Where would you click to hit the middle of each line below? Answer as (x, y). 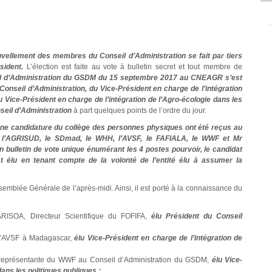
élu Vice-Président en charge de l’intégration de (158, 238)
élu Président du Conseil (197, 216)
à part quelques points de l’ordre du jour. (139, 110)
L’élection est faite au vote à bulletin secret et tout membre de (133, 66)
